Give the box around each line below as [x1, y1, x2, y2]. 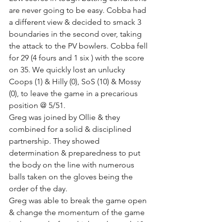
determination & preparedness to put [9, 148, 142, 158]
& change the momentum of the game [9, 207, 147, 217]
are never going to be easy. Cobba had [9, 5, 148, 15]
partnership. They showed [9, 136, 102, 146]
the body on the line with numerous [9, 160, 136, 169]
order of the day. [9, 183, 69, 193]
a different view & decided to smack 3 [9, 17, 143, 27]
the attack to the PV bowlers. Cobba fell [9, 41, 150, 51]
